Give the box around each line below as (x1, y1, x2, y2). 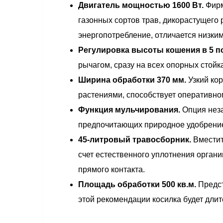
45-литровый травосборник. (78, 135, 191, 144)
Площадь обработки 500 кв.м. (78, 180, 196, 189)
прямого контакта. (78, 165, 145, 174)
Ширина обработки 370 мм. (78, 76, 186, 85)
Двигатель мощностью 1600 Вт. (78, 1, 206, 10)
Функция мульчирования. (78, 106, 180, 114)
